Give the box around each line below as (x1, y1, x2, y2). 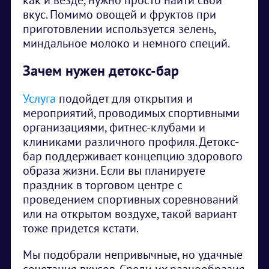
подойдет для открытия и (56, 91, 193, 106)
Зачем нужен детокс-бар (23, 61, 179, 80)
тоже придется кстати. (23, 220, 144, 236)
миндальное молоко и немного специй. (23, 35, 230, 51)
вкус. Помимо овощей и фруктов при (23, 7, 216, 22)
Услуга (23, 91, 56, 106)
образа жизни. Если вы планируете (23, 163, 205, 178)
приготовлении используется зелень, (23, 21, 216, 37)
